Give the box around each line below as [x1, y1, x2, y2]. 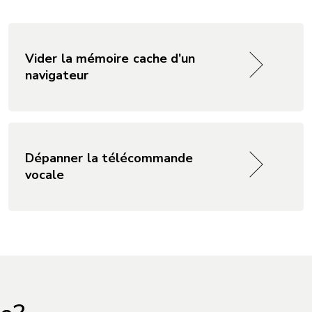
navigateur [25, 67, 88, 84]
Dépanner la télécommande [25, 150, 193, 166]
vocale [25, 166, 64, 183]
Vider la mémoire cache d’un [25, 50, 195, 67]
